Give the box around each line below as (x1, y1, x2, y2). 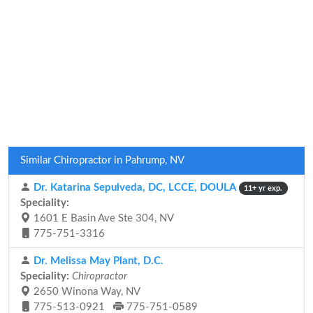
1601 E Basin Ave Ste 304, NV (31, 213, 174, 224)
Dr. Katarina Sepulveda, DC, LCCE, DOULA (31, 182, 236, 193)
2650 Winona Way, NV (31, 286, 140, 297)
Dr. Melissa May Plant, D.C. (31, 256, 163, 266)
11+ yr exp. (244, 184, 283, 192)
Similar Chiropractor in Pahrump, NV (20, 155, 184, 166)
